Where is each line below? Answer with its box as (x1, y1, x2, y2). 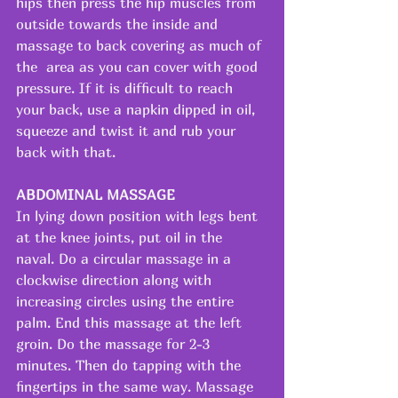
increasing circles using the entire (16, 291, 238, 310)
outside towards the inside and (16, 14, 222, 33)
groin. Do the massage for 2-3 (16, 334, 214, 353)
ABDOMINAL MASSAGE (16, 185, 175, 203)
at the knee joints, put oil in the (16, 227, 227, 246)
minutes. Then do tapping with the (16, 355, 245, 374)
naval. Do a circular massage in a (16, 249, 235, 267)
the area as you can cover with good (16, 57, 262, 76)
